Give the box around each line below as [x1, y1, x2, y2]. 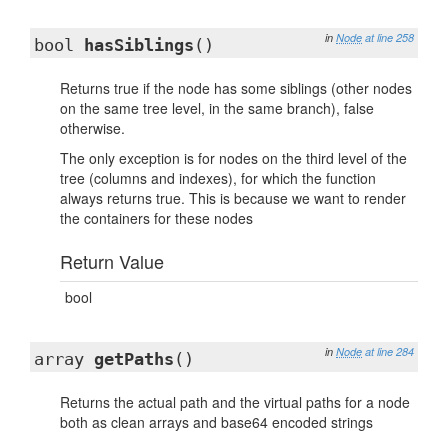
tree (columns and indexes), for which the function [60, 168, 376, 188]
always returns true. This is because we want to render [60, 188, 406, 208]
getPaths [94, 349, 174, 369]
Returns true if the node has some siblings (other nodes [60, 78, 412, 98]
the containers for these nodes [60, 208, 253, 228]
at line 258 [365, 30, 414, 45]
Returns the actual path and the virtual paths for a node [60, 392, 410, 412]
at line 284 [365, 344, 414, 359]
